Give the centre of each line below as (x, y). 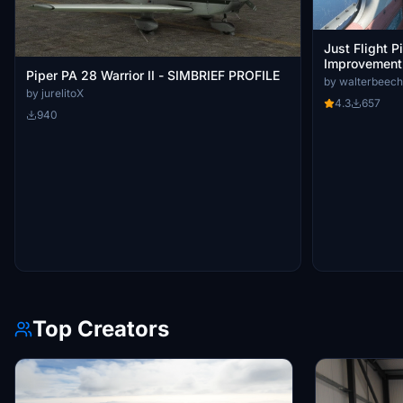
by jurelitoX (55, 94)
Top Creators (101, 329)
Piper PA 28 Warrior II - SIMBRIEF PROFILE (219, 76)
